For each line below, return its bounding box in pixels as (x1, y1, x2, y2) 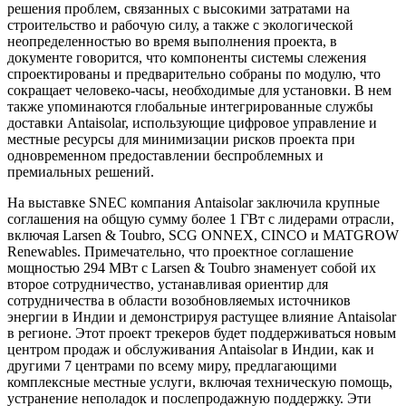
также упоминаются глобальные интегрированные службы (7, 98, 373, 114)
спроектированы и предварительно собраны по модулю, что (7, 65, 381, 82)
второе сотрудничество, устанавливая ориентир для (7, 275, 328, 292)
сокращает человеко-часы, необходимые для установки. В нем (7, 82, 391, 98)
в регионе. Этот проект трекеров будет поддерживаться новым (7, 324, 396, 341)
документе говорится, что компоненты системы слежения (7, 49, 366, 65)
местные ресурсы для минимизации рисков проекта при (7, 130, 355, 147)
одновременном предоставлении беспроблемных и (7, 147, 324, 163)
